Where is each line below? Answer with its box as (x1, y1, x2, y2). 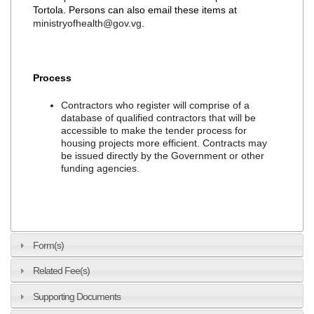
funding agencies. (61, 162, 143, 174)
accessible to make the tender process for (61, 124, 247, 136)
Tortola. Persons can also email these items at (33, 4, 238, 15)
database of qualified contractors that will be (61, 111, 257, 123)
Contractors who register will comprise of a (61, 99, 250, 111)
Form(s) (33, 240, 64, 252)
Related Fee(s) (33, 265, 90, 277)
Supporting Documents (33, 290, 121, 302)
